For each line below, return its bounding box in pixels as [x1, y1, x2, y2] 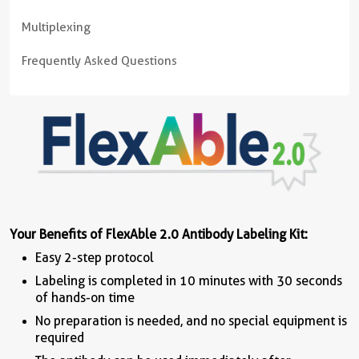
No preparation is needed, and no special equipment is [35, 313, 347, 329]
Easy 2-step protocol [35, 250, 154, 265]
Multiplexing [22, 20, 91, 34]
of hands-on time [35, 290, 135, 305]
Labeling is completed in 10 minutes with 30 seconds [35, 273, 342, 288]
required [35, 330, 84, 345]
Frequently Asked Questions [22, 54, 177, 68]
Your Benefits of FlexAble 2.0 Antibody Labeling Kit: [10, 227, 308, 242]
